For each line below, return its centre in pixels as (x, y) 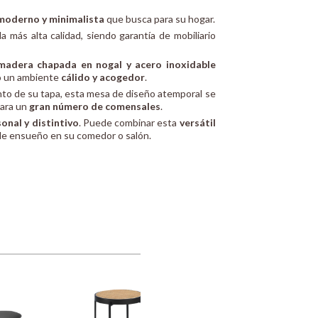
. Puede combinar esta (129, 123)
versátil (197, 123)
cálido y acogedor (103, 77)
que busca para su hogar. (160, 19)
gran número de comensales (95, 106)
